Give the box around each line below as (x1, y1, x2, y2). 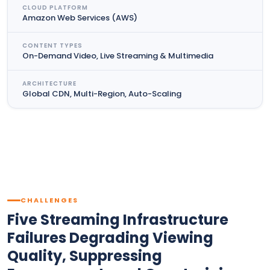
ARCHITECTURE (22, 79, 77, 88)
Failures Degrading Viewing (7, 228, 213, 248)
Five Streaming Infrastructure (7, 210, 228, 230)
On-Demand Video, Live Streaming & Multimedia (22, 50, 213, 61)
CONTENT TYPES (22, 41, 83, 50)
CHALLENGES (20, 195, 78, 205)
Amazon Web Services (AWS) (22, 12, 137, 24)
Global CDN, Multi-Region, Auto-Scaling (22, 88, 181, 99)
